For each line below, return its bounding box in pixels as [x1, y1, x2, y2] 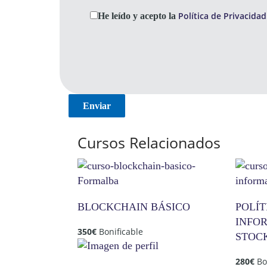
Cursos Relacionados [77, 132, 221, 153]
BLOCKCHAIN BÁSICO [77, 200, 190, 213]
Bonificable [99, 225, 143, 237]
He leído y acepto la [98, 11, 178, 21]
